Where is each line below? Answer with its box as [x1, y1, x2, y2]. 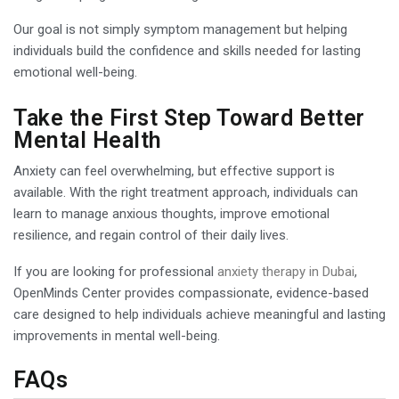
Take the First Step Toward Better [13, 104, 365, 131]
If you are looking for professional [13, 263, 217, 280]
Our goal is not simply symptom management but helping [13, 20, 347, 37]
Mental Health [13, 126, 162, 153]
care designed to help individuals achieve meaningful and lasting [13, 305, 386, 322]
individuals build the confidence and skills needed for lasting [13, 42, 361, 59]
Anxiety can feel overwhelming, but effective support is [13, 162, 335, 179]
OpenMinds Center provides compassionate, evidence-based [13, 284, 369, 301]
